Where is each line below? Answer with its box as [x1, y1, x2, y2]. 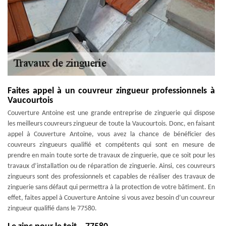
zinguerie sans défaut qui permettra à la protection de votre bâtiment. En [8, 184, 215, 191]
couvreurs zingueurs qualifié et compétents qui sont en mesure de [8, 141, 215, 149]
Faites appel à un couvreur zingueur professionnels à [8, 86, 215, 96]
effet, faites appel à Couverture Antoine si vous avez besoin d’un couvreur [8, 194, 215, 202]
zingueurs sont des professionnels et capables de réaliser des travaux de [8, 173, 215, 181]
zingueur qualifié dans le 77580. [8, 205, 97, 212]
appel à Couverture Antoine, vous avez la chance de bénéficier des [8, 131, 215, 138]
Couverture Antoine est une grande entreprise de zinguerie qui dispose [8, 109, 215, 117]
